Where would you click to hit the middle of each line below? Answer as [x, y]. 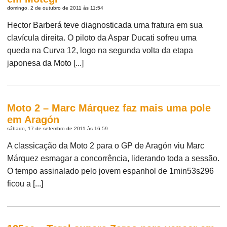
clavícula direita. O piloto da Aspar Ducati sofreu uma [102, 37]
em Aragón [33, 119]
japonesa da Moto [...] [46, 63]
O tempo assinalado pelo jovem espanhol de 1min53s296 [111, 171]
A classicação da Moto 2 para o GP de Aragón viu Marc [106, 145]
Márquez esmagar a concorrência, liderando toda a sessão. [113, 158]
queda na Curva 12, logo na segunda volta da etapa [100, 50]
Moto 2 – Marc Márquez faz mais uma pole [109, 108]
